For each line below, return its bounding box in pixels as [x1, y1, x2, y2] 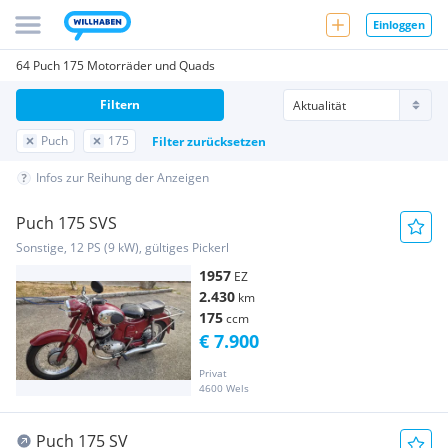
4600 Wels [199, 381, 249, 396]
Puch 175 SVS [16, 212, 117, 234]
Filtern [100, 96, 140, 113]
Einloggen [373, 16, 425, 32]
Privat [199, 366, 227, 381]
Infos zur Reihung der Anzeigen [36, 169, 209, 186]
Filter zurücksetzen [152, 132, 266, 150]
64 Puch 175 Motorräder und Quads [16, 57, 215, 74]
